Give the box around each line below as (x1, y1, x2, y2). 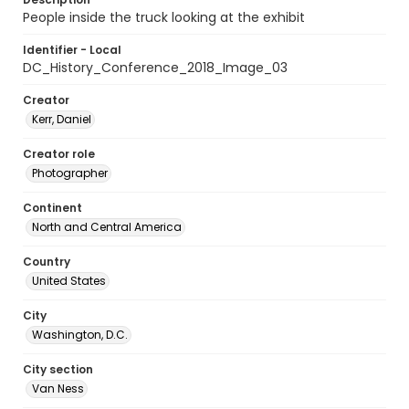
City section (23, 362, 93, 377)
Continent (23, 200, 82, 215)
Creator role (23, 146, 95, 162)
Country (23, 254, 70, 269)
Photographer (32, 165, 108, 181)
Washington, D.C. (32, 327, 128, 342)
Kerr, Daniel (32, 111, 91, 127)
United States (32, 273, 106, 288)
